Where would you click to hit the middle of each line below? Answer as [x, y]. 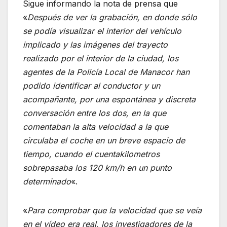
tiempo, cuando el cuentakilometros [91, 154]
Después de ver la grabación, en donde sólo [112, 17]
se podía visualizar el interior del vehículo [102, 31]
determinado [47, 182]
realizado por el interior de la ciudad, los [101, 59]
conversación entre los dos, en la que [94, 113]
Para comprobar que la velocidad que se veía [115, 211]
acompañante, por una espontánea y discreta [109, 100]
